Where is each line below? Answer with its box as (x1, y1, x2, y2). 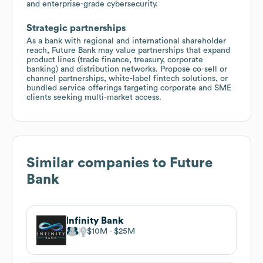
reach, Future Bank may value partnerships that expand (26, 46, 230, 55)
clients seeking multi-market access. (26, 93, 161, 102)
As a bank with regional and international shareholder (26, 36, 226, 45)
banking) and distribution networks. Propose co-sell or (26, 65, 227, 73)
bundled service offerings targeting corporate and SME (26, 83, 231, 92)
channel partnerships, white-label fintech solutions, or (26, 74, 228, 83)
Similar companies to (26, 156, 170, 170)
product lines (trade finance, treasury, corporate (26, 55, 203, 64)
